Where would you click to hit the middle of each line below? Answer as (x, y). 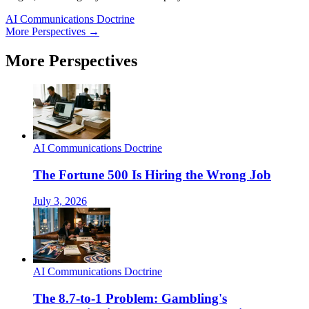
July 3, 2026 (60, 201)
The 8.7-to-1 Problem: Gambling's (130, 299)
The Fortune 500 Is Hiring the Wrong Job (152, 175)
